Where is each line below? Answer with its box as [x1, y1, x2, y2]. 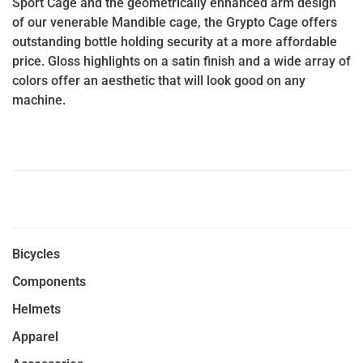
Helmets [12, 301, 61, 317]
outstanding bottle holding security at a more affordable [12, 34, 337, 49]
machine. [12, 92, 66, 108]
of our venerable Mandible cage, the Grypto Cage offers [12, 15, 337, 30]
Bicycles [12, 246, 60, 262]
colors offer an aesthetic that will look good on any [12, 73, 305, 88]
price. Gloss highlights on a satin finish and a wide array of [12, 53, 351, 69]
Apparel [12, 329, 58, 344]
